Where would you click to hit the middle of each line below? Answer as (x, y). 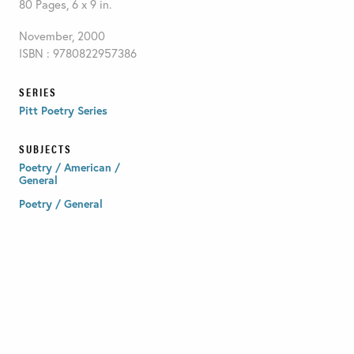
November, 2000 (62, 35)
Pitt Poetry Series (63, 110)
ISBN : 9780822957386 (77, 53)
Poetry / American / (69, 167)
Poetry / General (60, 203)
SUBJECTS (45, 148)
